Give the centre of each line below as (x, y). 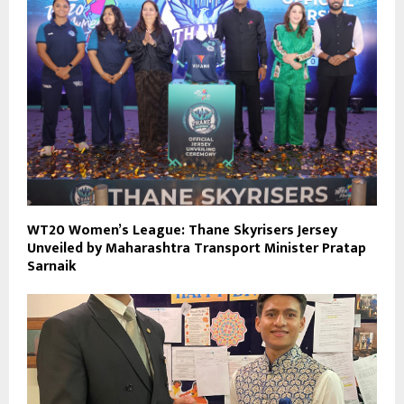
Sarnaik (52, 266)
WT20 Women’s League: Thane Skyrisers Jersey (182, 230)
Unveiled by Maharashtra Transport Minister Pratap (197, 248)
